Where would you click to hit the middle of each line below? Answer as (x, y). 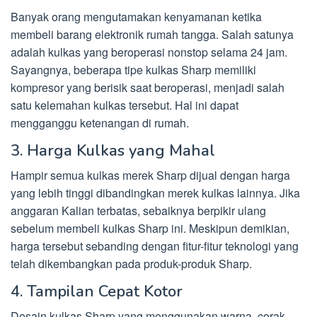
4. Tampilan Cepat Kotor (97, 292)
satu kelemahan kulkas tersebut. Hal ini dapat (125, 105)
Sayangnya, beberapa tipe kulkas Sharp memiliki (133, 70)
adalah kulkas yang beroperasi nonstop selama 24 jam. (149, 52)
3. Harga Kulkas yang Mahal (113, 151)
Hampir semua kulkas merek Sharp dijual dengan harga (150, 175)
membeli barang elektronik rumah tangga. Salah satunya (152, 35)
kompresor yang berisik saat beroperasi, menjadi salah (148, 88)
